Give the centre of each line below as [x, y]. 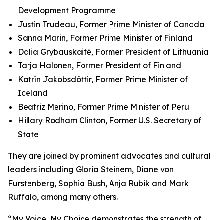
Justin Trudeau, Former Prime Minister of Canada [111, 24]
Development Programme [68, 10]
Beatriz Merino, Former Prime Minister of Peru [103, 107]
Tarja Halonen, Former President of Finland [99, 65]
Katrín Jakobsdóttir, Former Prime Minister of [103, 79]
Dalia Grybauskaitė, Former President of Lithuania [113, 52]
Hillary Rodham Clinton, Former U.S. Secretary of [110, 120]
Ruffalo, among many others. [63, 197]
